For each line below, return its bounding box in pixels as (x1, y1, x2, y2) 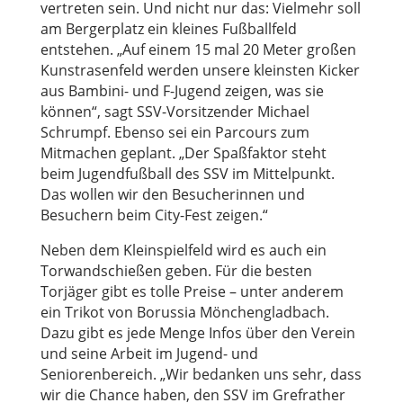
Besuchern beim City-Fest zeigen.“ (40, 205, 268, 225)
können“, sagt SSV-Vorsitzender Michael (40, 102, 309, 121)
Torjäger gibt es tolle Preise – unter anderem (40, 282, 344, 301)
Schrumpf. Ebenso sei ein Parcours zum (40, 122, 309, 142)
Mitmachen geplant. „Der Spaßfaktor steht (40, 143, 327, 163)
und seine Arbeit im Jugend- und (40, 344, 258, 363)
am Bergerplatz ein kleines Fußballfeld (40, 19, 297, 39)
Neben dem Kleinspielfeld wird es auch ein (40, 240, 327, 260)
